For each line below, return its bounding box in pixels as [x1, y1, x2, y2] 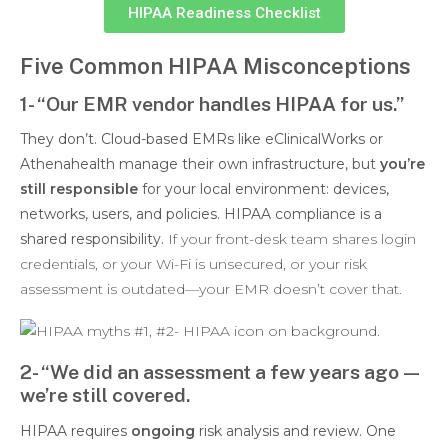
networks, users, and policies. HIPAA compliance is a [20, 204, 382, 223]
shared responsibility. [20, 229, 168, 248]
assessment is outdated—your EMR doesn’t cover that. [20, 279, 402, 298]
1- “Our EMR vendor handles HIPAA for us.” [20, 91, 404, 115]
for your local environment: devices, [138, 179, 389, 198]
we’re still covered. [20, 383, 191, 407]
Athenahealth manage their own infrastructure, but [20, 154, 380, 173]
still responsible [20, 179, 138, 198]
